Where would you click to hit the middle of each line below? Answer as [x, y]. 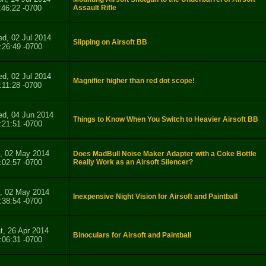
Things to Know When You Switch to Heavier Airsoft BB [166, 120]
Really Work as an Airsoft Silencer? [133, 162]
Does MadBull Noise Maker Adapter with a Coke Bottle [165, 154]
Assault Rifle [95, 8]
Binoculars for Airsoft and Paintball [132, 235]
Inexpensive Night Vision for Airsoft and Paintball [155, 197]
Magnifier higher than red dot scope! [134, 81]
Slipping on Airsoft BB [110, 42]
